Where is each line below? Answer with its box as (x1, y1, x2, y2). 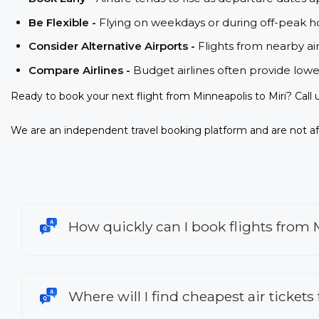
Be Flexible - (28, 15, 99, 29)
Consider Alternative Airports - (28, 39, 198, 53)
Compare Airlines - (28, 63, 133, 77)
